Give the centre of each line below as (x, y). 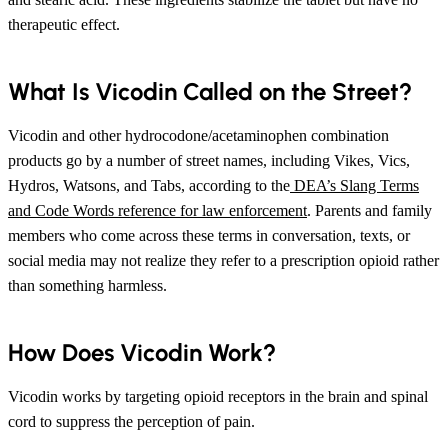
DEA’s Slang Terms (354, 185)
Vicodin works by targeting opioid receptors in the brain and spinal (218, 396)
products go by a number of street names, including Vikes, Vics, (209, 160)
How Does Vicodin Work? (142, 352)
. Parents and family (369, 210)
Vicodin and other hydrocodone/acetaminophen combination (198, 135)
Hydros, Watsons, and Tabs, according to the (149, 185)
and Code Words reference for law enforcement (157, 210)
